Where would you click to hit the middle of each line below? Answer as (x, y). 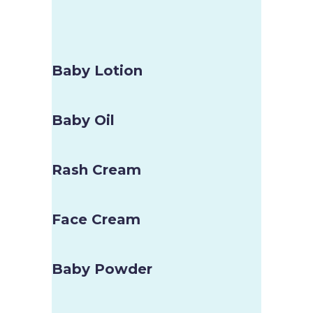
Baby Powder (102, 269)
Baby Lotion (97, 71)
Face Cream (96, 219)
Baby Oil (83, 120)
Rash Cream (96, 170)
